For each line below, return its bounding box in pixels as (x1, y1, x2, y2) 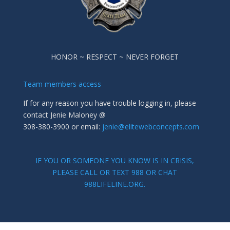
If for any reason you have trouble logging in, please (23, 98, 196, 108)
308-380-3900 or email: (23, 121, 100, 131)
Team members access (23, 79, 101, 89)
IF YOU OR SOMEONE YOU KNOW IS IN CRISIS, (35, 155, 195, 165)
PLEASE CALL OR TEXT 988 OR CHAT (52, 167, 178, 177)
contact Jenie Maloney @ (23, 109, 106, 120)
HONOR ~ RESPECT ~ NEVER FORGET (51, 51, 179, 62)
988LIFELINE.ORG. (84, 179, 146, 189)
